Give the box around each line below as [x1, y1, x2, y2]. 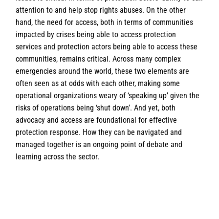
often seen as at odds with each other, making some [16, 79, 180, 88]
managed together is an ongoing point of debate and [16, 140, 182, 149]
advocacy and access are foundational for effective [16, 115, 177, 125]
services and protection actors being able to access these [16, 42, 197, 51]
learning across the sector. [16, 152, 99, 161]
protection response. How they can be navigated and [16, 128, 182, 137]
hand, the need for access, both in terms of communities [16, 18, 193, 27]
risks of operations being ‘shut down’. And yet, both [16, 103, 175, 112]
